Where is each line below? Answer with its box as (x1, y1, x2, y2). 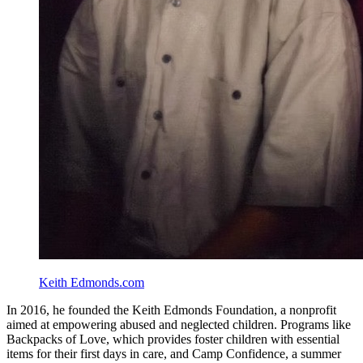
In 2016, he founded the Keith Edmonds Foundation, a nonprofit (6, 303, 336, 318)
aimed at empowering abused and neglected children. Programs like (6, 318, 351, 332)
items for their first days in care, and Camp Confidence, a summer (6, 347, 341, 361)
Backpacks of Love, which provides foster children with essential (6, 332, 340, 347)
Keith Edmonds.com (39, 275, 144, 290)
